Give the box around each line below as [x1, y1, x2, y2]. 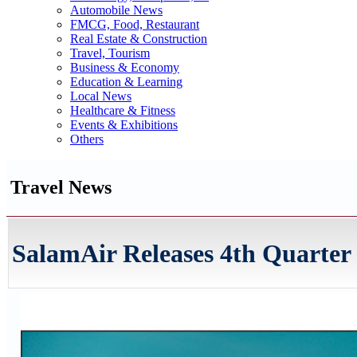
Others [70, 132, 104, 146]
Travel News [10, 176, 112, 198]
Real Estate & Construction [70, 32, 207, 45]
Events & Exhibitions [70, 118, 178, 131]
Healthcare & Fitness [70, 104, 175, 117]
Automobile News [70, 3, 163, 17]
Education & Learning [70, 75, 182, 88]
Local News [70, 89, 131, 103]
